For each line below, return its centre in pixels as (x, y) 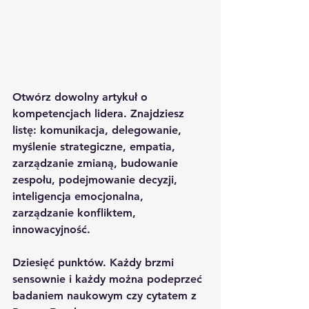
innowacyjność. (51, 229)
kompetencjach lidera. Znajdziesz (100, 113)
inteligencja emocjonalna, (80, 196)
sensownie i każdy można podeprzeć (109, 279)
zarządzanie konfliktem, (76, 212)
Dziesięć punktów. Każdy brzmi (95, 262)
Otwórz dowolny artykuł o (82, 97)
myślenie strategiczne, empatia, (96, 146)
